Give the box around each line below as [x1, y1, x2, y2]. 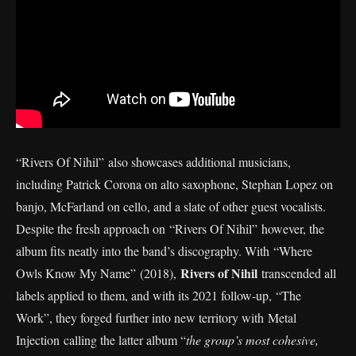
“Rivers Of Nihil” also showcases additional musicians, [16, 153, 291, 170]
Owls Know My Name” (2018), [16, 264, 180, 281]
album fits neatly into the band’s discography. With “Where [16, 242, 312, 259]
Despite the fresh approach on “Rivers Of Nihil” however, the [16, 219, 324, 237]
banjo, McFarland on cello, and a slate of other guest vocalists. [16, 197, 326, 215]
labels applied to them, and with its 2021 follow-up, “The [16, 286, 301, 304]
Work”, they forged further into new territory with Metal [16, 308, 296, 326]
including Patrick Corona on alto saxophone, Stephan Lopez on [16, 175, 333, 192]
